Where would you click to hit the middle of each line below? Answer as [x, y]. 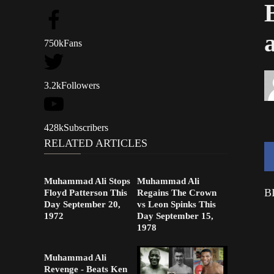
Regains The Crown [177, 193]
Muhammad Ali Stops [87, 181]
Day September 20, [82, 204]
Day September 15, [176, 216]
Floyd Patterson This [86, 193]
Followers [80, 85]
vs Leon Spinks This [177, 204]
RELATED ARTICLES [96, 143]
